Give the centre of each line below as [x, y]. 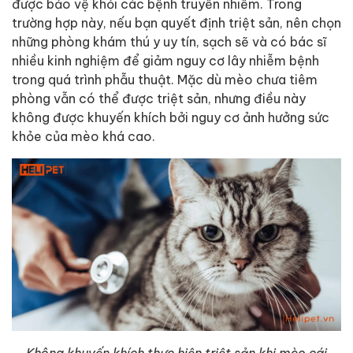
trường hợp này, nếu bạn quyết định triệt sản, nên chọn [176, 22]
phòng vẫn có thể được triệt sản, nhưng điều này [159, 98]
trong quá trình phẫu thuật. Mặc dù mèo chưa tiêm [165, 79]
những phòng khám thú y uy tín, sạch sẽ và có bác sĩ [169, 41]
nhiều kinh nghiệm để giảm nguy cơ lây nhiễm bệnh [165, 60]
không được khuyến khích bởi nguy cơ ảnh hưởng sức [171, 117]
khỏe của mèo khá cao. [84, 136]
